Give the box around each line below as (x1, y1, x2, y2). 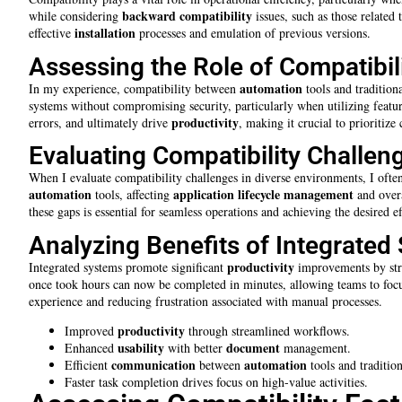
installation (74, 23, 135, 43)
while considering (29, 7, 122, 25)
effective (29, 24, 74, 42)
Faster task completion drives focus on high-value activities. (65, 372, 368, 390)
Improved (65, 321, 118, 339)
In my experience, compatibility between (29, 79, 240, 97)
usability (118, 337, 164, 357)
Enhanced (65, 338, 118, 356)
